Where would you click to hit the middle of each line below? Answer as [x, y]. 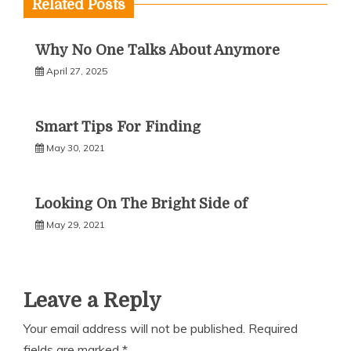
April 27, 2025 [77, 71]
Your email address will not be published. [134, 328]
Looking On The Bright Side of [141, 204]
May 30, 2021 [76, 148]
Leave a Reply [92, 300]
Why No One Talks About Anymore [157, 50]
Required [273, 328]
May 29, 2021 [76, 224]
